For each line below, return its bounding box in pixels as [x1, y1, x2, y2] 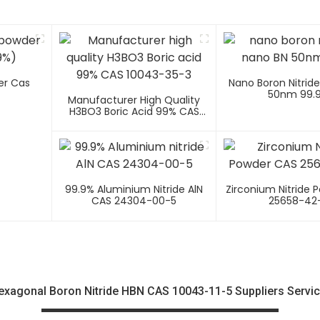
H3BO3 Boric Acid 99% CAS [69, 104, 199, 119]
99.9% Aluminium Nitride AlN [65, 182, 204, 197]
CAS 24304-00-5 [91, 194, 177, 209]
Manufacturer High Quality [68, 93, 201, 108]
